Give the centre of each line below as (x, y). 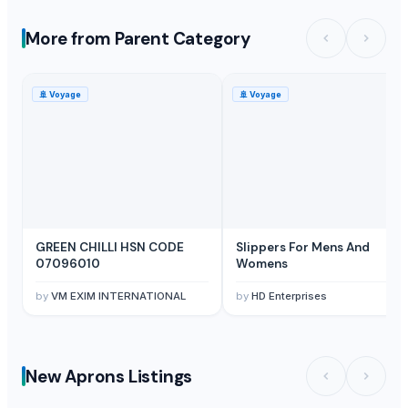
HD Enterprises (289, 296)
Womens (262, 264)
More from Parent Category (138, 38)
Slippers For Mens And (303, 248)
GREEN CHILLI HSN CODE (110, 248)
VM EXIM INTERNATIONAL (118, 296)
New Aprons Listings (109, 376)
